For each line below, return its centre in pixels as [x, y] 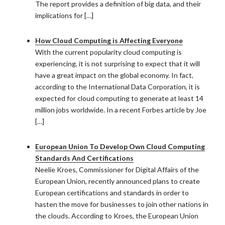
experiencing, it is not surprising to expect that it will [118, 64]
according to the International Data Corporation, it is [118, 87]
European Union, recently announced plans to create [118, 181]
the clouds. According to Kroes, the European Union [117, 216]
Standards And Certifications [84, 158]
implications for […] [64, 15]
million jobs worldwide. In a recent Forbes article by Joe [121, 110]
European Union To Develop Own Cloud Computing [120, 146]
